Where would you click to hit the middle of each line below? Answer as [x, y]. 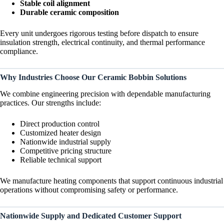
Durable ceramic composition [69, 12]
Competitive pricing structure [66, 150]
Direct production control [60, 123]
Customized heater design [60, 132]
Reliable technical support [61, 159]
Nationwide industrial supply [65, 141]
